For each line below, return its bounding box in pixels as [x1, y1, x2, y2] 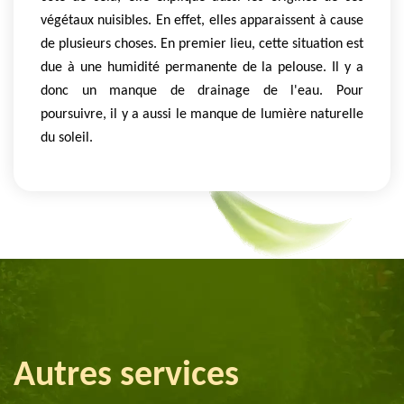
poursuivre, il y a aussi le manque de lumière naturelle [41, 106, 363, 122]
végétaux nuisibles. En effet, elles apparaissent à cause [41, 13, 363, 28]
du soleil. [41, 130, 93, 145]
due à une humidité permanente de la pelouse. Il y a [41, 60, 363, 75]
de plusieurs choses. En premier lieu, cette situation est [41, 36, 363, 51]
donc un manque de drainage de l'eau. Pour [41, 83, 363, 98]
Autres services [14, 357, 239, 394]
